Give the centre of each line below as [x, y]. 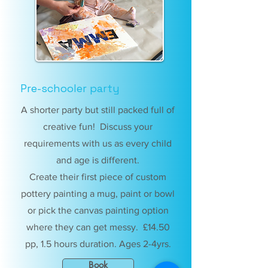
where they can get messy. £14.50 [98, 227]
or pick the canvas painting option [98, 210]
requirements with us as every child [98, 143]
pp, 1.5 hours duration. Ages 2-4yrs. [98, 244]
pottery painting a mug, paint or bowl [98, 194]
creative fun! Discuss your [98, 127]
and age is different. [98, 160]
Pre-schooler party [70, 88]
